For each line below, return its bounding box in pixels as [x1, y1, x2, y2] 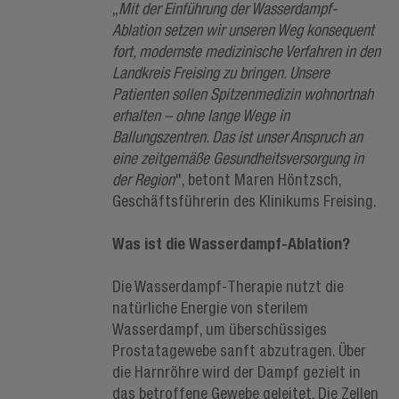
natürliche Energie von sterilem [111, 298, 308, 317]
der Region [111, 170, 175, 189]
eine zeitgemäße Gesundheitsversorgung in [111, 149, 363, 167]
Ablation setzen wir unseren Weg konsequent [111, 20, 374, 39]
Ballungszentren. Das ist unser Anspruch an [111, 127, 362, 146]
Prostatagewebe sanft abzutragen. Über [111, 341, 366, 360]
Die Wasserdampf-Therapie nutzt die [111, 277, 344, 296]
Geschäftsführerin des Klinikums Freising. [111, 191, 377, 210]
